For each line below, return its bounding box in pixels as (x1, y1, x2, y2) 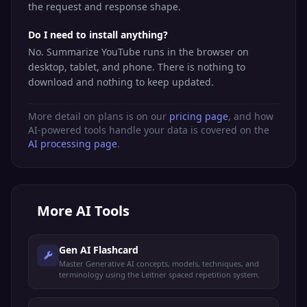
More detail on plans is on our (28, 110, 169, 123)
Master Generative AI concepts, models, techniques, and (59, 258, 259, 269)
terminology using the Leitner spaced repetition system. (59, 269, 260, 280)
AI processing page (28, 137, 117, 150)
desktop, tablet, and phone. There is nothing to (28, 60, 245, 73)
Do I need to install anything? (28, 28, 168, 41)
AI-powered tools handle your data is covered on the (28, 123, 269, 136)
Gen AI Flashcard (59, 243, 138, 256)
